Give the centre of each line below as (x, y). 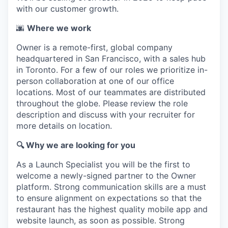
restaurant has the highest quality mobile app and (112, 209)
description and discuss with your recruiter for (106, 115)
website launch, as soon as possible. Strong (101, 220)
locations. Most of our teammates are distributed (111, 92)
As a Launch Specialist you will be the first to (103, 164)
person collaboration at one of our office (95, 81)
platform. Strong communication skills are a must (111, 187)
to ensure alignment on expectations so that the (109, 198)
